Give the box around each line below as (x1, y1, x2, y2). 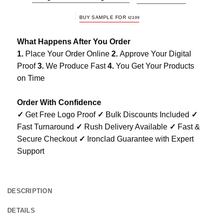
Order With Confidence (17, 98, 101, 107)
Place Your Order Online (23, 50, 111, 58)
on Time (17, 74, 45, 83)
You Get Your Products (116, 62, 194, 71)
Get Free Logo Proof (23, 110, 97, 119)
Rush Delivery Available (82, 123, 169, 131)
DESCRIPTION (7, 187, 52, 195)
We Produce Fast (46, 62, 108, 71)
